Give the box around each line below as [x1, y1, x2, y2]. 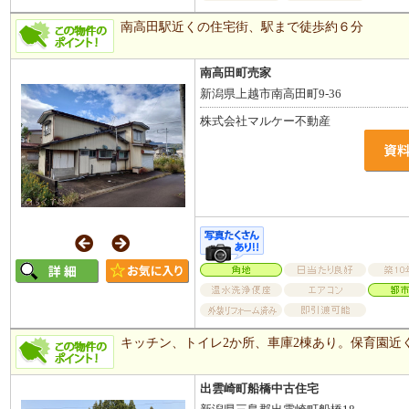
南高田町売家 [200, 65, 272, 79]
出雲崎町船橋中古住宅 [200, 381, 320, 395]
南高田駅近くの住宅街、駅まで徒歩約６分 [120, 18, 363, 34]
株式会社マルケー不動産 [200, 113, 331, 128]
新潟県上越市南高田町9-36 [200, 86, 342, 100]
